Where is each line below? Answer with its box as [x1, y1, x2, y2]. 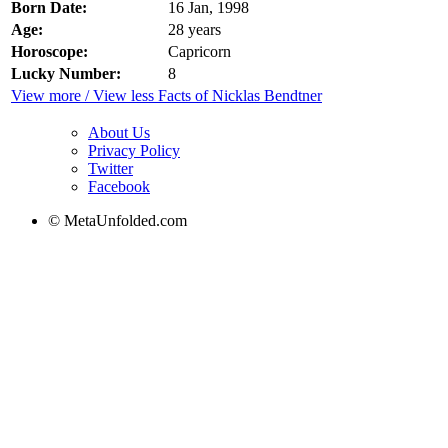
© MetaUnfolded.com [48, 211, 187, 229]
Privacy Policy [88, 141, 180, 159]
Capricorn [168, 42, 231, 60]
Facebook [88, 177, 150, 195]
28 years [168, 20, 221, 38]
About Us [88, 123, 150, 141]
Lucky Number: [11, 64, 121, 82]
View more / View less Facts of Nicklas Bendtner [11, 86, 322, 104]
